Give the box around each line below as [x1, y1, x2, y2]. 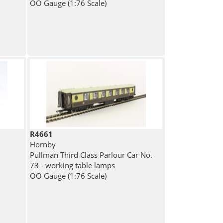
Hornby [30, 139, 56, 150]
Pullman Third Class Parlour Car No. [30, 150, 153, 160]
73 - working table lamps [30, 160, 115, 171]
